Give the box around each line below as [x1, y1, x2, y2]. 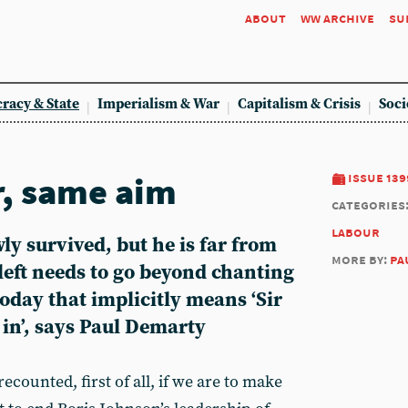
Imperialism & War [97, 96, 219, 113]
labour [331, 223, 380, 240]
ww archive [301, 9, 374, 26]
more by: [331, 250, 390, 268]
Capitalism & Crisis [238, 96, 361, 113]
